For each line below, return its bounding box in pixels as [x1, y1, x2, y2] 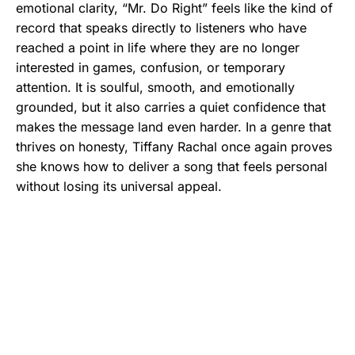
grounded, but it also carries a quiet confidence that [16, 99, 326, 116]
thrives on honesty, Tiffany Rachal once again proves [16, 139, 332, 155]
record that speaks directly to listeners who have [16, 20, 307, 36]
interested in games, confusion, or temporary [16, 59, 285, 76]
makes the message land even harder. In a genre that [16, 119, 331, 136]
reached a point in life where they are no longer [16, 40, 300, 56]
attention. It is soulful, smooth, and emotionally [16, 79, 295, 96]
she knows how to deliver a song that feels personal [16, 158, 327, 175]
